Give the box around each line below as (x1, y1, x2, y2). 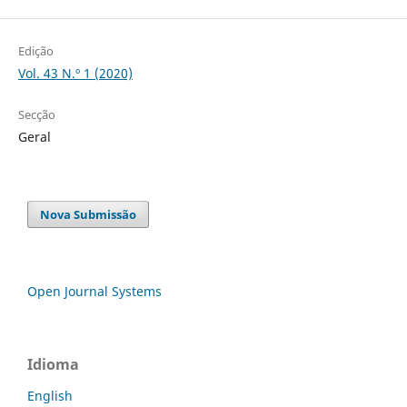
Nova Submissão (40, 206, 137, 223)
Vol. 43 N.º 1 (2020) (17, 65, 133, 83)
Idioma (27, 354, 79, 375)
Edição (17, 43, 54, 60)
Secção (17, 106, 55, 124)
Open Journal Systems (27, 283, 162, 301)
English (27, 387, 73, 405)
